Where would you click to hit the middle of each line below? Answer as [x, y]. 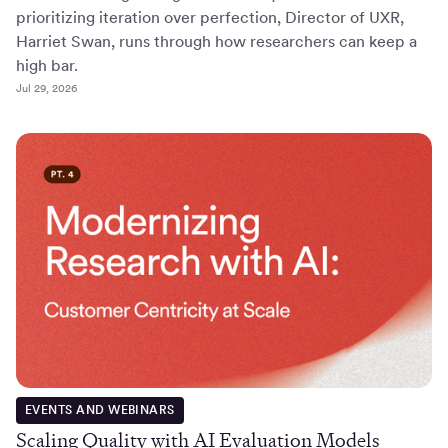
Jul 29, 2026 [46, 87]
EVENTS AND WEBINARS [99, 410]
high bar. [47, 65]
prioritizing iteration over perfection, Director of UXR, [210, 17]
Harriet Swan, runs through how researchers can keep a [216, 41]
